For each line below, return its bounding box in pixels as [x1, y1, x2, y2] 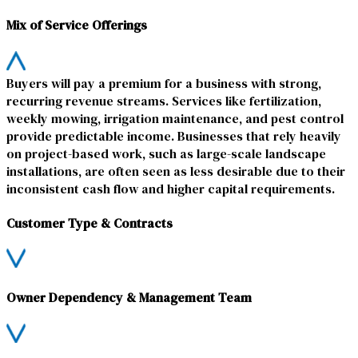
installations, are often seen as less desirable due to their [6, 161, 345, 180]
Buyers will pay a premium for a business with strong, [6, 74, 321, 92]
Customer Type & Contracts [6, 213, 173, 232]
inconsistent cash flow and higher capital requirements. [6, 179, 335, 197]
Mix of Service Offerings [6, 16, 147, 34]
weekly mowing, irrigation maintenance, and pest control [6, 109, 344, 127]
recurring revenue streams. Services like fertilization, [6, 91, 321, 109]
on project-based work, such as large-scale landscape [6, 144, 326, 162]
